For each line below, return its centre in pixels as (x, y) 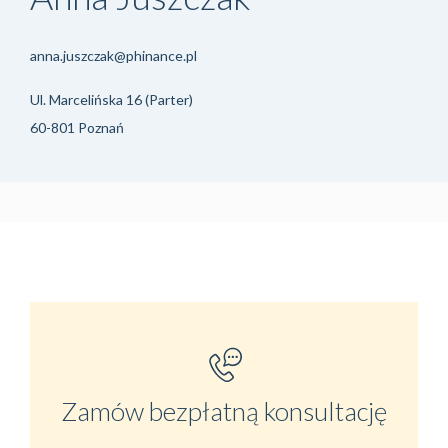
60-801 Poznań (77, 128)
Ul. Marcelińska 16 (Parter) (111, 100)
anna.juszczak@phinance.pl (113, 56)
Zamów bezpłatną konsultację (224, 411)
